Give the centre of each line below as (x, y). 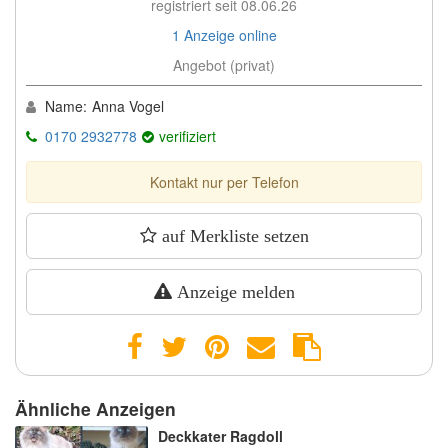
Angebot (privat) (224, 64)
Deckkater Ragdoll (220, 435)
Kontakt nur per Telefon (224, 181)
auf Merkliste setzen (232, 235)
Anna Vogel (128, 105)
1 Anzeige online (224, 34)
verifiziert (187, 135)
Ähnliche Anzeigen (95, 408)
